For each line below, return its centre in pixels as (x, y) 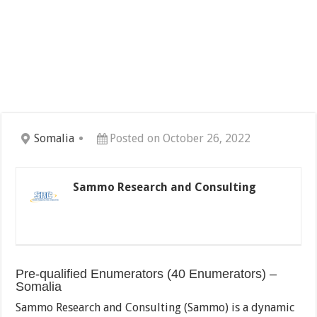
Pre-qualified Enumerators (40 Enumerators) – (146, 274)
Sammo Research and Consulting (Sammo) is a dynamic (155, 308)
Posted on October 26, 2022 (180, 139)
